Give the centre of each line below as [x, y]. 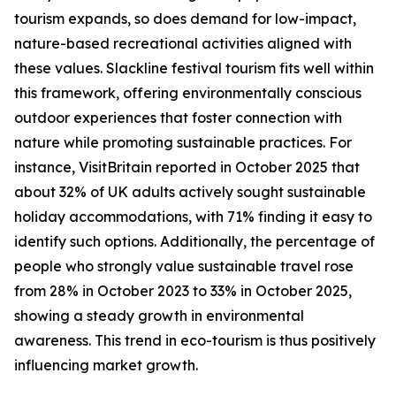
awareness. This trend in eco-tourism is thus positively [195, 341]
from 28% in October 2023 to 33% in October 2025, [183, 291]
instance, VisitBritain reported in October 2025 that [187, 168]
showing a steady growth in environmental [159, 316]
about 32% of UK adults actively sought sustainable [190, 192]
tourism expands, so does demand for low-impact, [185, 19]
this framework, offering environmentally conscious [188, 93]
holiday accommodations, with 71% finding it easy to [193, 217]
